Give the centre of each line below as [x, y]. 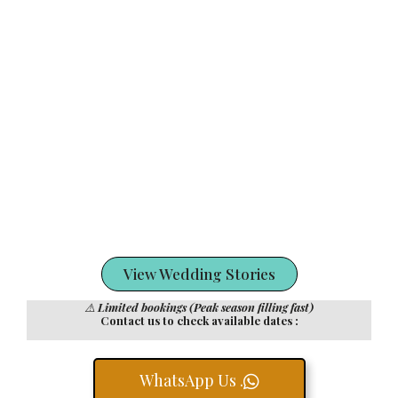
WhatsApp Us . [191, 380]
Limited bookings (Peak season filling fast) [206, 307]
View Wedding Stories [199, 274]
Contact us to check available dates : [199, 320]
